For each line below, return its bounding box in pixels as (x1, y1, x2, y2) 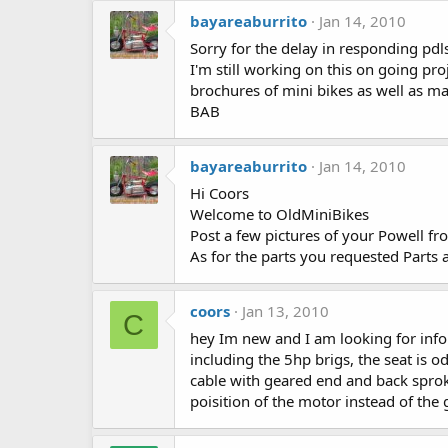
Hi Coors (190, 183, 249, 203)
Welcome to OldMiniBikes (190, 204, 369, 224)
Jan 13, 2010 (242, 301, 329, 321)
